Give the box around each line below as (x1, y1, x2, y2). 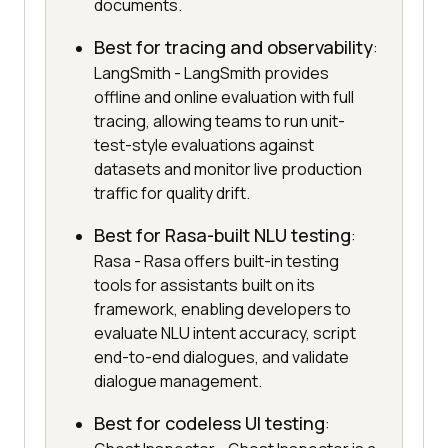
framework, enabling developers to (94, 298, 351, 321)
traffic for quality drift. (94, 182, 250, 205)
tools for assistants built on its (94, 274, 315, 297)
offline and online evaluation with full (94, 86, 354, 109)
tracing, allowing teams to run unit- (94, 110, 345, 133)
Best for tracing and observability (94, 35, 373, 60)
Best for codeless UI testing (94, 411, 325, 436)
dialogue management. (94, 370, 262, 393)
